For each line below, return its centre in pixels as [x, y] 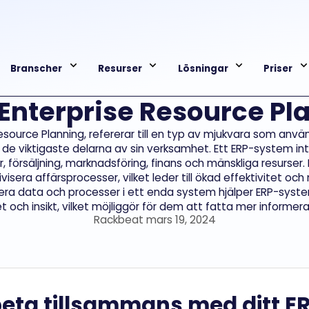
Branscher [36, 69]
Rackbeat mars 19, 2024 [154, 220]
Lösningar [203, 69]
